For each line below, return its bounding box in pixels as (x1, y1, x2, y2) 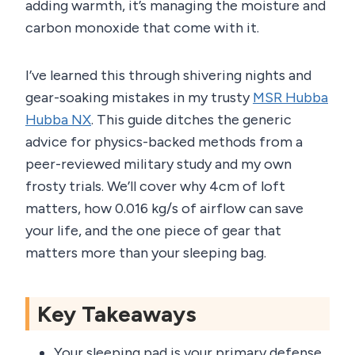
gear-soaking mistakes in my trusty (25, 89, 253, 107)
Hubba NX (25, 111, 91, 129)
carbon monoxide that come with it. (25, 19, 259, 37)
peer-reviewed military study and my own (25, 155, 292, 174)
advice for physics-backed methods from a (25, 133, 303, 151)
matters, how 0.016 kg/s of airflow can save (25, 200, 303, 218)
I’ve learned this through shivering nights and (25, 67, 311, 85)
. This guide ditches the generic (91, 111, 292, 129)
